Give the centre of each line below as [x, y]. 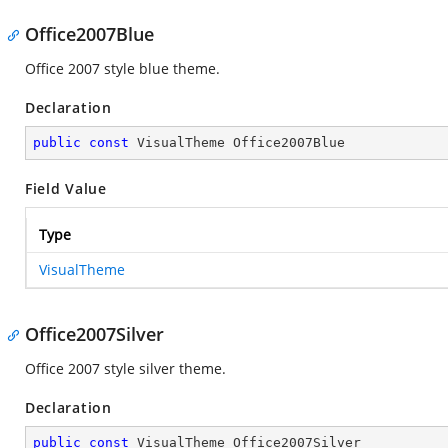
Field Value [66, 188]
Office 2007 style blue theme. [122, 68]
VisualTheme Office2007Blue [237, 142]
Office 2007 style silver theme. [125, 368]
